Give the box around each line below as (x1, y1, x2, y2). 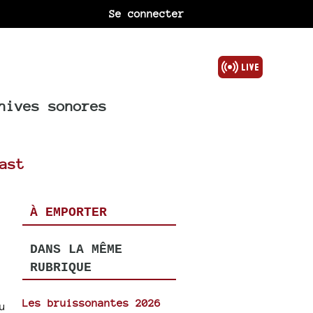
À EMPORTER (29, 205, 107, 219)
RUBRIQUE (29, 260, 92, 275)
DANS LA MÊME (29, 242, 122, 256)
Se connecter (109, 8, 185, 20)
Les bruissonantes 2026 (22, 297, 161, 310)
